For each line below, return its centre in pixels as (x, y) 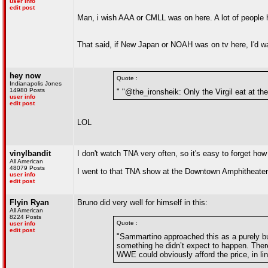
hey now (25, 76)
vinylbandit (30, 153)
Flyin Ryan (29, 202)
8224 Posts (25, 217)
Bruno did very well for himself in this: (142, 202)
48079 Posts (27, 168)
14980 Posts (27, 90)
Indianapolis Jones (36, 83)
